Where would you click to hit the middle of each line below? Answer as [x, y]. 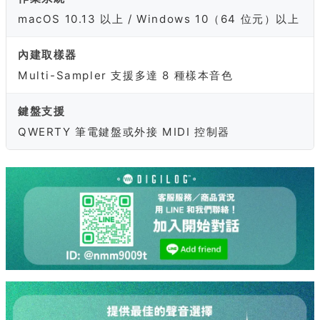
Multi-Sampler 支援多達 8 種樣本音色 [126, 76]
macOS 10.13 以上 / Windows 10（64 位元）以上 [159, 19]
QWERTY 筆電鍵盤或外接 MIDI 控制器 [124, 132]
